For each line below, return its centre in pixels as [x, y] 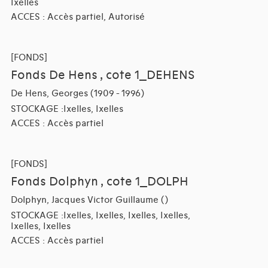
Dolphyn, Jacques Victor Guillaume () [89, 200]
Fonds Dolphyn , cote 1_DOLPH [99, 182]
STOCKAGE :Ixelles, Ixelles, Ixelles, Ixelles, [100, 216]
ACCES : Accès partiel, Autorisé [77, 17]
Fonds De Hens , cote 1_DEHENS [102, 76]
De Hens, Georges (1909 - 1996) [77, 94]
